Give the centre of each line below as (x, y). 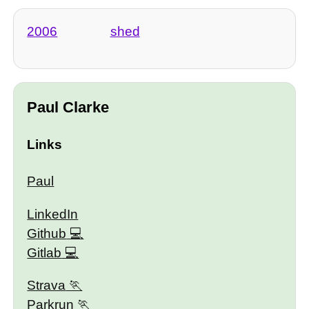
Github (47, 233)
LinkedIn (53, 214)
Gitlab (44, 252)
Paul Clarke (68, 108)
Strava (47, 285)
